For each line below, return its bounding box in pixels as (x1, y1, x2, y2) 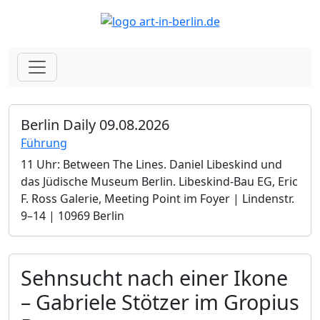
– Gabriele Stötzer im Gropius (21, 287, 299, 316)
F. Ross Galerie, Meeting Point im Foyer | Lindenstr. (21, 190, 294, 206)
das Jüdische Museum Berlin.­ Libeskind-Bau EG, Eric (21, 173, 298, 189)
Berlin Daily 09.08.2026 (21, 114, 169, 134)
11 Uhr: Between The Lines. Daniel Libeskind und (21, 156, 282, 172)
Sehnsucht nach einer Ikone (21, 263, 288, 291)
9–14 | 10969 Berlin (21, 207, 124, 224)
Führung (21, 134, 67, 151)
